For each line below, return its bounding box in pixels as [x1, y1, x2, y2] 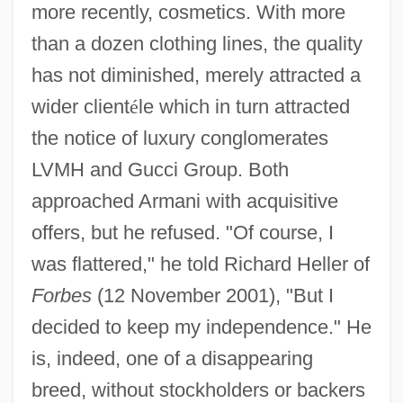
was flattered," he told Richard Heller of [31, 252, 370, 275]
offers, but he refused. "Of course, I [31, 220, 334, 244]
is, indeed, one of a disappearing [31, 346, 313, 370]
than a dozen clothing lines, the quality [31, 31, 363, 55]
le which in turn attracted [138, 94, 350, 118]
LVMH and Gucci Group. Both [31, 157, 289, 181]
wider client [31, 94, 130, 118]
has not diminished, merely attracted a [31, 63, 361, 86]
